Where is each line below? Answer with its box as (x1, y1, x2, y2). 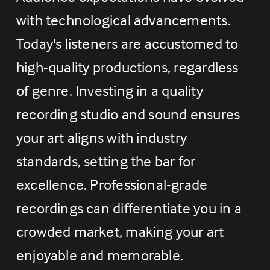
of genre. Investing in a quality (16, 81, 203, 100)
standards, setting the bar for (16, 152, 196, 171)
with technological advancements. (16, 11, 231, 30)
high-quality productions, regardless (16, 58, 239, 77)
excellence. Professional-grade (16, 175, 208, 194)
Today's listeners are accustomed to (16, 34, 239, 53)
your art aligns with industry (16, 128, 187, 147)
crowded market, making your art (16, 222, 224, 241)
